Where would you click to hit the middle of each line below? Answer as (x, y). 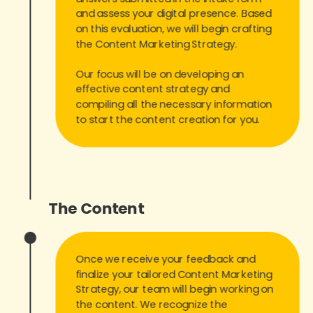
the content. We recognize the (152, 304)
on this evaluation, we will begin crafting (174, 29)
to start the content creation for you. (167, 119)
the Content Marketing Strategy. (156, 44)
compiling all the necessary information (174, 104)
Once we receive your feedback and (166, 259)
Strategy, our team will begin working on (175, 289)
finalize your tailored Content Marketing (174, 274)
